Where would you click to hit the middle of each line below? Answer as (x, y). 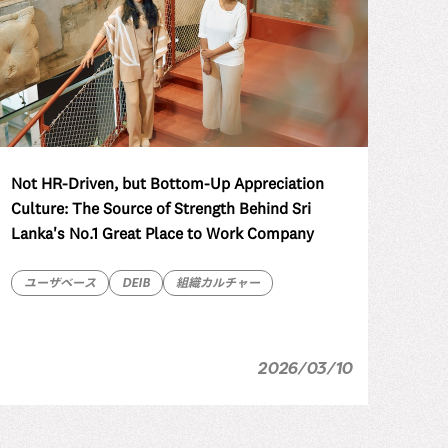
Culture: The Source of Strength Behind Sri (160, 207)
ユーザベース (59, 282)
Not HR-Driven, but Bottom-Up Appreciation (167, 182)
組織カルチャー (217, 282)
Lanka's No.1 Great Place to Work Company (162, 232)
